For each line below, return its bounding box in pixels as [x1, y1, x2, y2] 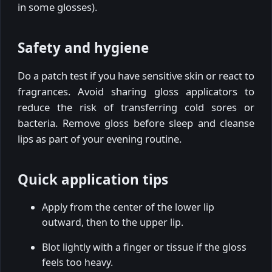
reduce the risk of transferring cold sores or [18, 100, 254, 115]
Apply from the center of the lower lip [42, 200, 214, 214]
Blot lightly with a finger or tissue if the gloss [42, 240, 246, 254]
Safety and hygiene [18, 38, 149, 57]
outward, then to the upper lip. [42, 216, 183, 229]
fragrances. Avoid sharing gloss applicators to [18, 84, 254, 99]
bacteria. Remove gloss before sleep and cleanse [18, 116, 254, 131]
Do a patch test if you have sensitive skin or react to [18, 69, 254, 83]
